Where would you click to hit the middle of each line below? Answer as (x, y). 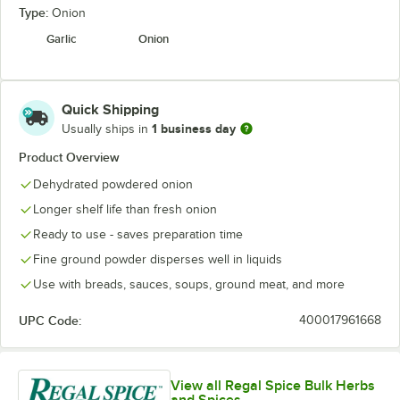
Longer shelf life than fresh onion (125, 209)
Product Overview (69, 157)
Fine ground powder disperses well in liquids (158, 259)
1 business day (194, 128)
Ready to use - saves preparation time (138, 234)
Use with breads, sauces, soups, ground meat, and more (189, 284)
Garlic (62, 39)
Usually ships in (107, 129)
